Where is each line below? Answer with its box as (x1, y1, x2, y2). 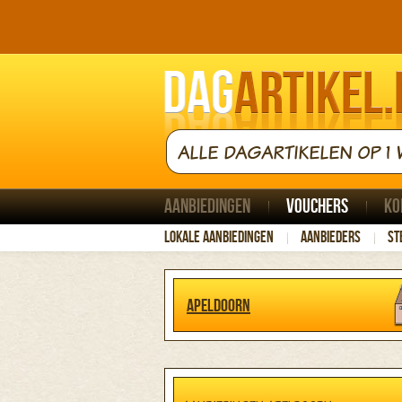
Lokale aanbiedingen (164, 228, 274, 247)
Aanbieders (301, 228, 361, 247)
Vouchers (286, 195, 348, 219)
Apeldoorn (187, 295, 250, 317)
